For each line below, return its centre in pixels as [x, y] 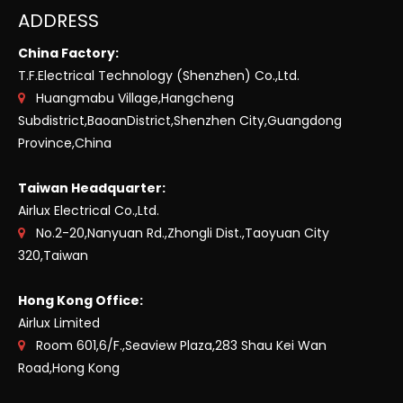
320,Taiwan [53, 255]
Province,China [65, 143]
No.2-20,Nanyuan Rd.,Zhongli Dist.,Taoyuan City [177, 233]
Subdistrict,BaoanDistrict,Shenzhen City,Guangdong [180, 121]
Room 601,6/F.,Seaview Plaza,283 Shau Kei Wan [176, 345]
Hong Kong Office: [81, 300]
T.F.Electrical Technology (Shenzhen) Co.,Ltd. [159, 76]
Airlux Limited [59, 323]
